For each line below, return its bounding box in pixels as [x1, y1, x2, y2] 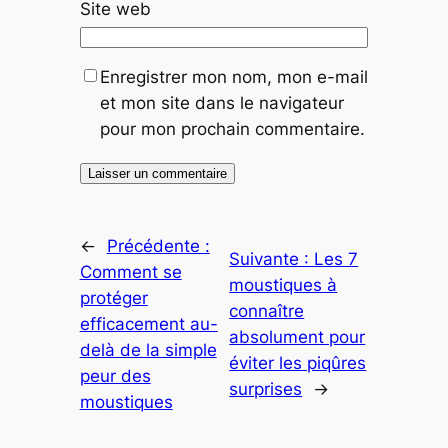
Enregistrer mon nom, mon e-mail [99, 67, 368, 88]
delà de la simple [79, 340, 217, 361]
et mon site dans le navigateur [99, 93, 344, 114]
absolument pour [229, 327, 366, 348]
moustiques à [229, 275, 338, 296]
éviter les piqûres [229, 353, 367, 374]
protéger [79, 288, 148, 309]
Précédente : [106, 236, 210, 257]
